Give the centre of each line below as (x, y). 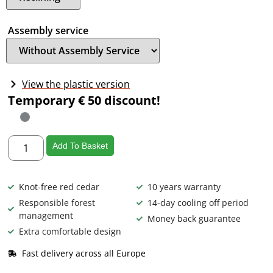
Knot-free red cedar (59, 187)
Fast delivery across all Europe (83, 253)
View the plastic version (76, 84)
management (46, 216)
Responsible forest (57, 203)
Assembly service (48, 30)
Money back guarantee (194, 219)
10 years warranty (184, 187)
